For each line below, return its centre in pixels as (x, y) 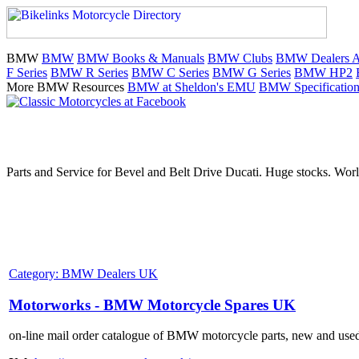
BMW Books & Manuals (141, 58)
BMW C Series (170, 73)
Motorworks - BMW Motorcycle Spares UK (152, 305)
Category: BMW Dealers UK (83, 274)
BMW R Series (89, 73)
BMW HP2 (323, 73)
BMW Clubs (240, 58)
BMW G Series (252, 73)
